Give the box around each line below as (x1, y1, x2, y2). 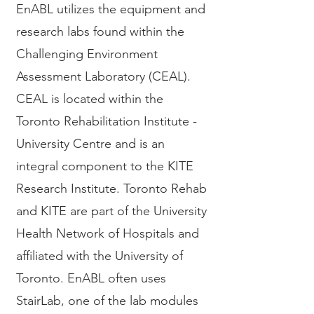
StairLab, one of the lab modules (16, 293, 198, 308)
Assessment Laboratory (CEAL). (16, 69, 191, 84)
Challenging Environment (16, 46, 158, 62)
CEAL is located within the (16, 91, 163, 107)
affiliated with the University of (16, 248, 183, 264)
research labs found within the (16, 24, 184, 39)
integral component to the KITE (16, 158, 193, 174)
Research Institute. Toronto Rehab (16, 181, 207, 196)
